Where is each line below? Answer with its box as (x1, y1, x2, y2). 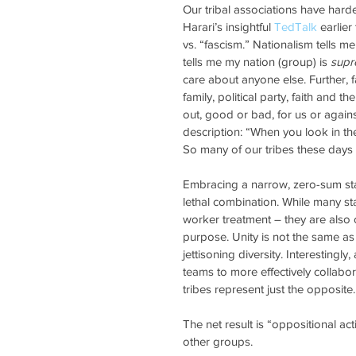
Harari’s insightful (183, 19, 274, 33)
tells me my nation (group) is (183, 54, 331, 68)
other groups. (183, 334, 256, 348)
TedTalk (274, 19, 317, 33)
